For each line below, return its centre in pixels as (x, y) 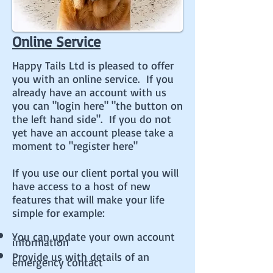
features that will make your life (88, 199)
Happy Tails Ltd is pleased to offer (93, 65)
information (41, 242)
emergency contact (58, 262)
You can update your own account (94, 236)
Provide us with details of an (81, 257)
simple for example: (58, 213)
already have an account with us (89, 92)
